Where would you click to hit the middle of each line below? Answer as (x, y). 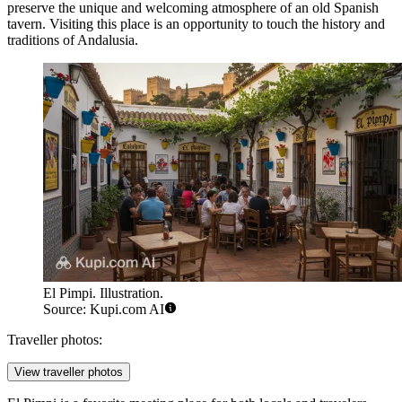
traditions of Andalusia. (73, 39)
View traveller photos (69, 372)
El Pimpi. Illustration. (103, 293)
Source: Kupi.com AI (104, 310)
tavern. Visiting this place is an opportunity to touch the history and (196, 23)
